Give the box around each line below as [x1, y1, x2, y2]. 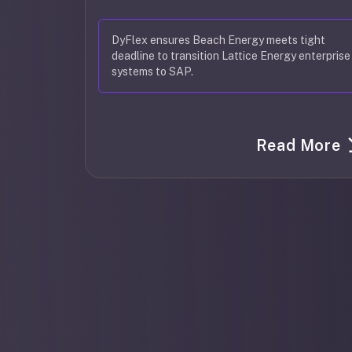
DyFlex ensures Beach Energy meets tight [112, 34, 325, 46]
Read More [255, 136, 341, 155]
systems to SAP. [112, 65, 193, 78]
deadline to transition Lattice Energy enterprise [112, 49, 350, 62]
